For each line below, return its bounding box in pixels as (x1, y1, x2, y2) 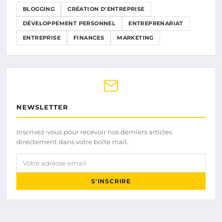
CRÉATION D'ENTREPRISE (67, 5, 145, 13)
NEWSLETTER (16, 103, 68, 111)
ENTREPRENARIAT (128, 20, 183, 27)
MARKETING (117, 34, 154, 42)
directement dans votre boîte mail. (16, 138, 128, 146)
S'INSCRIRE (91, 177, 131, 185)
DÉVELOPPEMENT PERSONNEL (23, 20, 116, 27)
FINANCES (73, 34, 105, 42)
